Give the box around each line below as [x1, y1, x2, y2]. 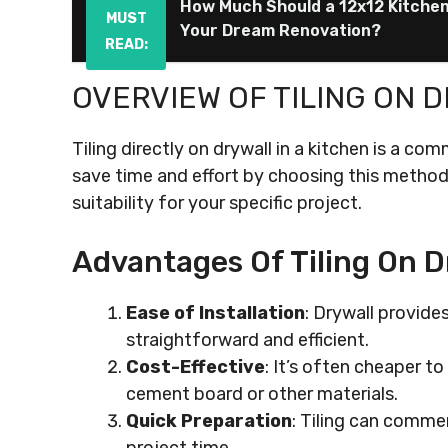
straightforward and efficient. [126, 329, 369, 351]
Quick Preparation [126, 410, 292, 432]
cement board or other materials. [126, 383, 398, 405]
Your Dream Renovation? [180, 21, 381, 40]
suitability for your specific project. [72, 192, 362, 214]
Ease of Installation [126, 302, 305, 324]
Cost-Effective [126, 356, 265, 378]
